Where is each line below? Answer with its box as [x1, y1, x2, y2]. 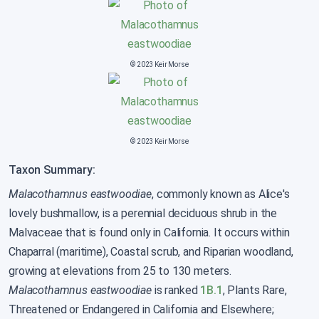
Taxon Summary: [9, 163, 95, 177]
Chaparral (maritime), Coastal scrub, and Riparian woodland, [9, 245, 293, 258]
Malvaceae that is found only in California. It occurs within [9, 226, 290, 239]
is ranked [152, 283, 201, 297]
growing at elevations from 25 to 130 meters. [9, 264, 231, 278]
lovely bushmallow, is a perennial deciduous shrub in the [9, 206, 278, 220]
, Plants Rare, [222, 283, 287, 297]
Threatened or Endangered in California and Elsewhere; [9, 303, 274, 316]
